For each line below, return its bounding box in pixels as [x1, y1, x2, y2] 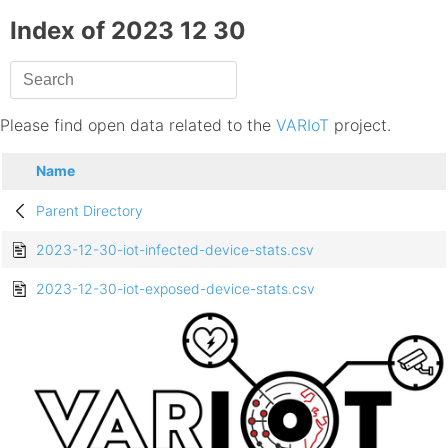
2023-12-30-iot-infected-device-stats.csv [36, 241, 314, 259]
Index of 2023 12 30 [10, 16, 246, 46]
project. [329, 115, 391, 136]
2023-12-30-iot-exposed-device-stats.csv [36, 280, 315, 298]
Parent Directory [36, 202, 143, 220]
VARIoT [276, 115, 329, 136]
